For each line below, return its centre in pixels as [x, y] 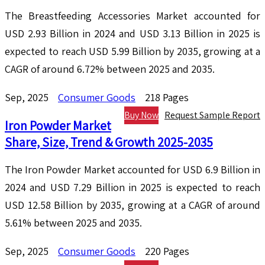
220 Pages [167, 251]
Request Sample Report [212, 115]
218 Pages [167, 98]
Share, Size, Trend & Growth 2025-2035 [109, 142]
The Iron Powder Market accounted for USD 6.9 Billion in [132, 170]
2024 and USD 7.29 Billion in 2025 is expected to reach [132, 188]
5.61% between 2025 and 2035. [73, 223]
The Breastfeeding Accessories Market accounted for [132, 16]
